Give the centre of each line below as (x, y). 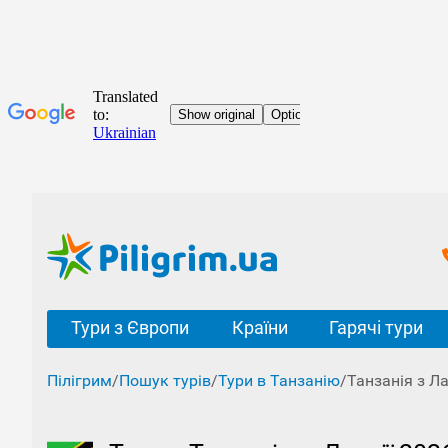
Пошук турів (165, 380)
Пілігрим (79, 380)
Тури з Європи (129, 327)
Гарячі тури (376, 327)
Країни (259, 327)
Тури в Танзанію (279, 380)
